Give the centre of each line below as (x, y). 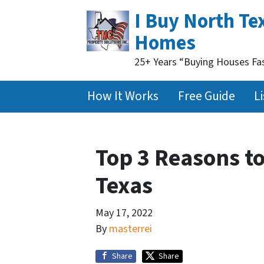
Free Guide (206, 96)
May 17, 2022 (124, 213)
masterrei (131, 229)
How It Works (123, 96)
